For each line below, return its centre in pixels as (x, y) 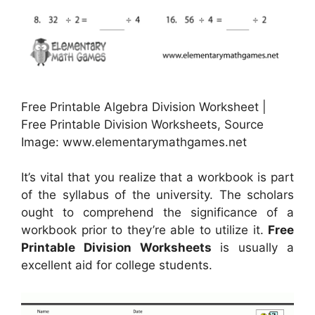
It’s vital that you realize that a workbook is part (157, 178)
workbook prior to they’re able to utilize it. (144, 230)
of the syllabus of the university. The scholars (157, 195)
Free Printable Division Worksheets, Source (142, 124)
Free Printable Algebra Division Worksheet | (144, 107)
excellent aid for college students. (117, 265)
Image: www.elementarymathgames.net (134, 142)
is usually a (253, 248)
